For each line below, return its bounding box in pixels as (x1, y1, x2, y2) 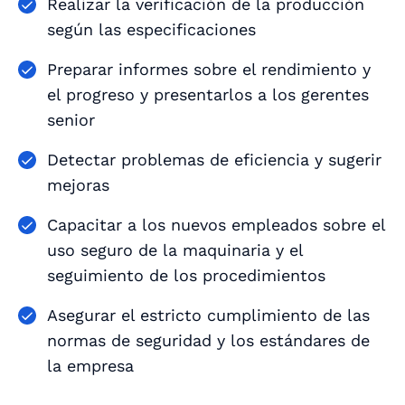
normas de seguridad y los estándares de (47, 330, 370, 350)
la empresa (47, 355, 134, 375)
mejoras (47, 174, 109, 194)
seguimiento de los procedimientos (47, 265, 325, 285)
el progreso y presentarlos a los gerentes (47, 84, 369, 104)
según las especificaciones (47, 19, 256, 39)
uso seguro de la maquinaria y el (47, 240, 304, 259)
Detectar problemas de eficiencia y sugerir (47, 149, 381, 169)
